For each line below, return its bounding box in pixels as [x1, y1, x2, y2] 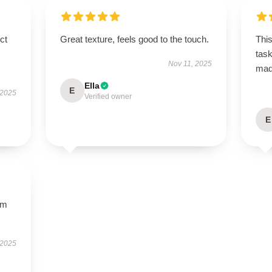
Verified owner [84, 92, 132, 101]
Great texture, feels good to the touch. [59, 34, 209, 44]
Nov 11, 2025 [168, 59, 212, 68]
